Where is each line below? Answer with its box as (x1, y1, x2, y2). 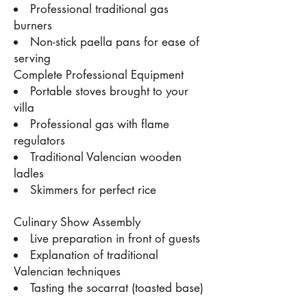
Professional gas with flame (30, 116, 169, 132)
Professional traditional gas (30, 1, 169, 16)
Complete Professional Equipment (14, 67, 184, 82)
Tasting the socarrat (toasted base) (30, 280, 204, 295)
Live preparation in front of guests (30, 231, 200, 246)
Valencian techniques (14, 264, 121, 279)
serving (14, 51, 51, 66)
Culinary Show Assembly (14, 214, 140, 230)
